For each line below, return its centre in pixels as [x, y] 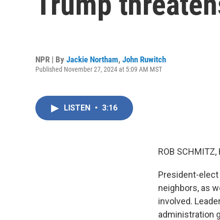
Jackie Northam [92, 59]
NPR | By [51, 59]
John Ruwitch [144, 59]
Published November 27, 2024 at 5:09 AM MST [99, 69]
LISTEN [78, 108]
